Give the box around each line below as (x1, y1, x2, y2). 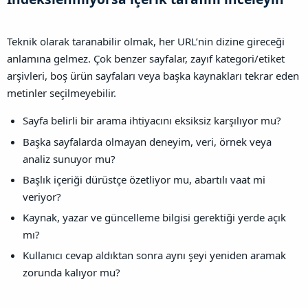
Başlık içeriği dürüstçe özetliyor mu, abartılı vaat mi (23, 172, 266, 186)
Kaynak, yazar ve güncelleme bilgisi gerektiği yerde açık (23, 210, 287, 225)
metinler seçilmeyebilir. (7, 86, 116, 100)
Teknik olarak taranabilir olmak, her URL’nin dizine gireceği (7, 34, 285, 49)
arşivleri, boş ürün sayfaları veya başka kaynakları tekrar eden (7, 69, 299, 83)
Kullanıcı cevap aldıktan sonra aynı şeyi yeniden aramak (23, 248, 287, 263)
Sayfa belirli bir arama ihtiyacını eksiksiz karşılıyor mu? (23, 113, 282, 128)
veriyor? (23, 189, 62, 203)
